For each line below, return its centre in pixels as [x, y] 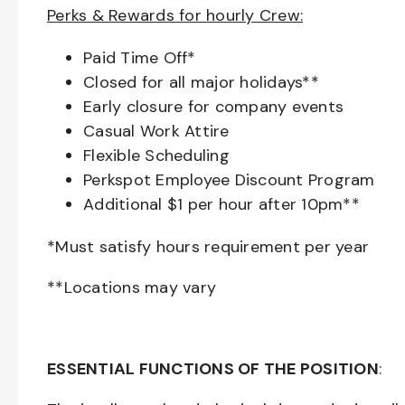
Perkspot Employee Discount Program [229, 180]
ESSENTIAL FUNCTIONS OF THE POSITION [213, 369]
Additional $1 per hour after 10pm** [221, 204]
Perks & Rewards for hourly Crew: [175, 15]
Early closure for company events [213, 107]
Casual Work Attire [156, 131]
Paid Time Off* [140, 58]
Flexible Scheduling [156, 155]
